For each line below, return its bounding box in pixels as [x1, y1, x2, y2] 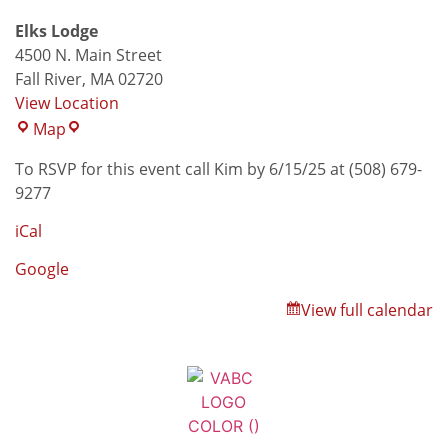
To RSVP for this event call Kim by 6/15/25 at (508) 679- [15, 157, 422, 180]
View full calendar [301, 298, 433, 321]
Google [15, 258, 69, 281]
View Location [15, 91, 119, 114]
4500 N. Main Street [15, 43, 162, 66]
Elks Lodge [15, 19, 98, 42]
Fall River [15, 67, 82, 90]
